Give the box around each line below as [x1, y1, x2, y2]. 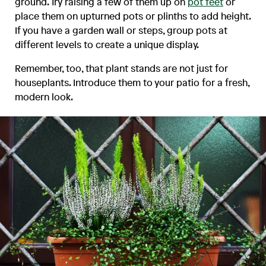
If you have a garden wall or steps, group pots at [15, 23, 228, 37]
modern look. [15, 90, 74, 103]
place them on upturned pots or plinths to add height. [15, 9, 251, 23]
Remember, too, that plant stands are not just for [15, 61, 229, 75]
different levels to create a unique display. [15, 37, 199, 51]
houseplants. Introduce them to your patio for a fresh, [15, 75, 250, 89]
